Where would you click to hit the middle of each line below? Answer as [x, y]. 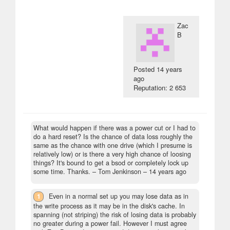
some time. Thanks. [62, 171]
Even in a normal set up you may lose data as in [119, 196]
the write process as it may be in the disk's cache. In [109, 206]
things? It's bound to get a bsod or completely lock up [111, 163]
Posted [145, 69]
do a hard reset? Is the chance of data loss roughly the [113, 137]
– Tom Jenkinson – [120, 171]
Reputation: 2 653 [160, 88]
